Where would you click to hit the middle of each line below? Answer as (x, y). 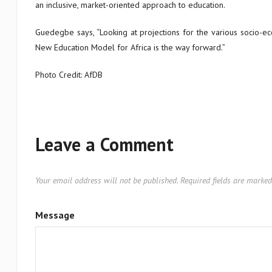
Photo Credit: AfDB (69, 75)
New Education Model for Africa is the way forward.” (130, 47)
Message (55, 215)
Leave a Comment (104, 144)
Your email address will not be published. (106, 180)
